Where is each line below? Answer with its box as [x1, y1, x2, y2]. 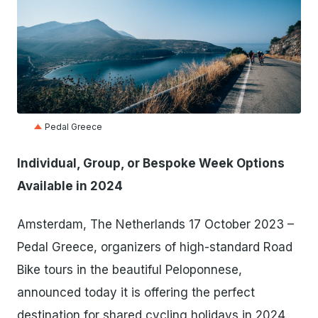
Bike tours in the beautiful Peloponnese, [17, 263, 242, 278]
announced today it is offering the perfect [17, 285, 255, 300]
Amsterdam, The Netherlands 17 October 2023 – [17, 217, 294, 232]
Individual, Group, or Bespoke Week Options [17, 156, 285, 171]
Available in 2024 [17, 179, 123, 194]
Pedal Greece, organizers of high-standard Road [17, 240, 292, 255]
